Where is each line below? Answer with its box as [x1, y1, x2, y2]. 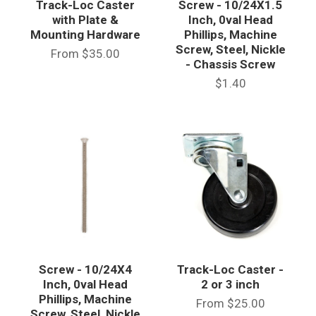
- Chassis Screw [186, 57, 276, 72]
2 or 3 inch [201, 277, 260, 291]
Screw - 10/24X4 [39, 262, 133, 276]
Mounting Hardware [30, 28, 141, 42]
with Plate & [52, 13, 119, 28]
